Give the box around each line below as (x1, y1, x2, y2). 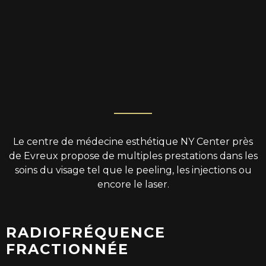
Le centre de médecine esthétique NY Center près (13, 135, 253, 147)
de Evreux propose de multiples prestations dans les (8, 150, 258, 161)
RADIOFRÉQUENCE (6, 224, 166, 242)
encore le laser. (97, 178, 169, 190)
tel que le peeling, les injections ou (84, 164, 252, 176)
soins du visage (14, 164, 85, 176)
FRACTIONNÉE (6, 240, 129, 258)
